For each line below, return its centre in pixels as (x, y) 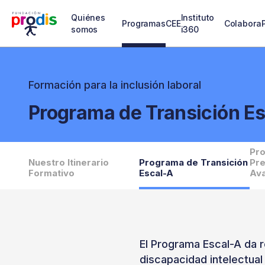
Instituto (198, 17)
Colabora (243, 23)
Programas (144, 23)
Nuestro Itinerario (69, 162)
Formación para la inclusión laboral (115, 85)
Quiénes (88, 17)
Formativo (51, 173)
